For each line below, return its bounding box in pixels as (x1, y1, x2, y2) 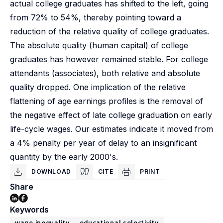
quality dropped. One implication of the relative (10, 82, 186, 92)
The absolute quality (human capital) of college (10, 40, 188, 50)
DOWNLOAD (31, 168, 71, 175)
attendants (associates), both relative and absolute (10, 68, 200, 78)
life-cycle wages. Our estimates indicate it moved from (10, 124, 213, 134)
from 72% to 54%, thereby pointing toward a (10, 12, 181, 22)
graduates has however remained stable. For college (10, 54, 208, 64)
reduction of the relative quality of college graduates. (10, 26, 209, 36)
